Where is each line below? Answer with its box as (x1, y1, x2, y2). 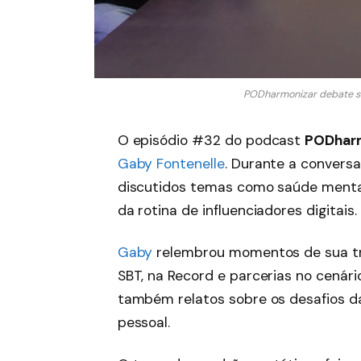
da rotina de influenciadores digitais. (117, 201, 357, 220)
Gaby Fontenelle (117, 155, 225, 173)
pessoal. (117, 313, 171, 331)
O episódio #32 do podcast (117, 131, 305, 150)
